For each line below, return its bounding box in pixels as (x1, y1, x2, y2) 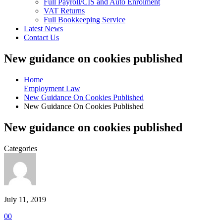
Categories (4, 144, 37, 153)
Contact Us (24, 33, 59, 42)
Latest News (24, 24, 63, 33)
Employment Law (24, 84, 80, 93)
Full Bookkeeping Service (44, 15, 125, 24)
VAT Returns (44, 6, 85, 15)
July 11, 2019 (4, 195, 46, 204)
